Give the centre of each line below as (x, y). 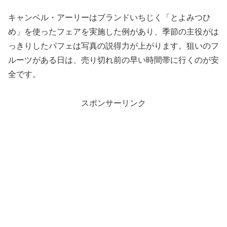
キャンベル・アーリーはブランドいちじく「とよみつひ (109, 18)
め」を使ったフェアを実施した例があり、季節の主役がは (113, 32)
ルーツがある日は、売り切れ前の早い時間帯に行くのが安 (113, 60)
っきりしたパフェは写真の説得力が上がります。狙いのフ (113, 46)
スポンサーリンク (113, 103)
